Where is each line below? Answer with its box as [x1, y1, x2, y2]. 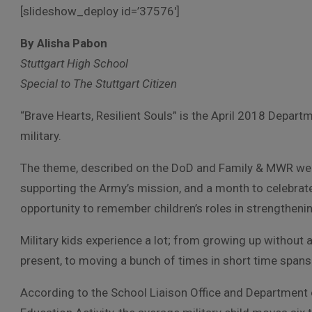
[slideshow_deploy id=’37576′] [20, 4, 180, 18]
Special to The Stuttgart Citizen [20, 77, 177, 91]
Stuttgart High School [20, 56, 128, 70]
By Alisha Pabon [20, 36, 107, 50]
